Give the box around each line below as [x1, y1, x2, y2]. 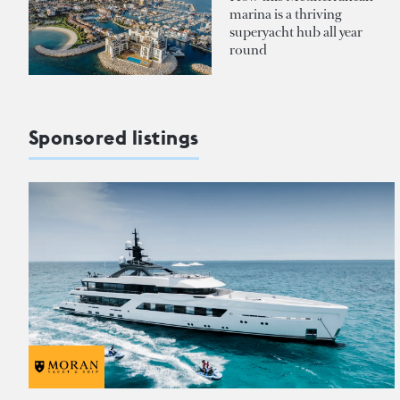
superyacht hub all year [229, 22, 362, 42]
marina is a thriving [229, 4, 341, 24]
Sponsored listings [29, 125, 199, 151]
